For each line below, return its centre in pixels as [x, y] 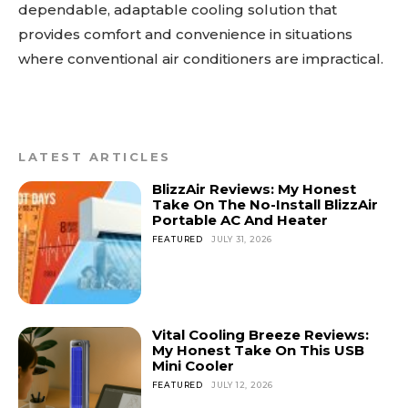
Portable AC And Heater [240, 220]
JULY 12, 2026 [242, 384]
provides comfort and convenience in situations [185, 35]
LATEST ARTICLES [95, 157]
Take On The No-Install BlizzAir [265, 205]
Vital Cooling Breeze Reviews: [260, 334]
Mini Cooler [193, 365]
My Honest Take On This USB [258, 350]
